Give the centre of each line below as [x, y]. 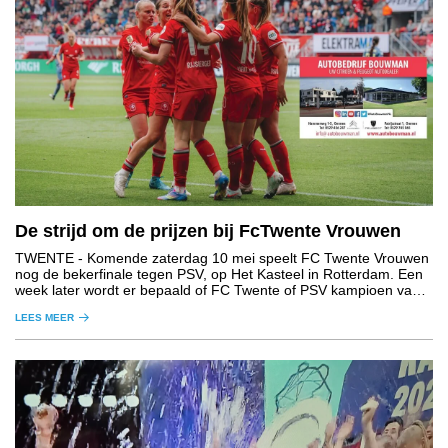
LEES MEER [44, 318]
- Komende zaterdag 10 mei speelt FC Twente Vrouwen [251, 258]
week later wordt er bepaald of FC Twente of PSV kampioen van [217, 290]
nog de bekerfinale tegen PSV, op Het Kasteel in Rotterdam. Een [219, 274]
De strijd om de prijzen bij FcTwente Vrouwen [208, 231]
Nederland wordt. [69, 306]
